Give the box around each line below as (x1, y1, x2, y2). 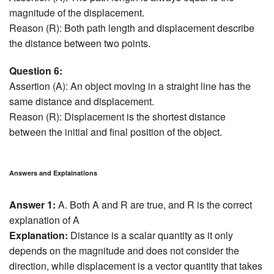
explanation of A (9, 213, 80, 228)
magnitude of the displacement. (9, 5, 144, 20)
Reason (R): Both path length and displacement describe (9, 20, 254, 35)
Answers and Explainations (9, 168, 97, 178)
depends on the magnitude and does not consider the (9, 243, 239, 258)
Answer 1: (9, 198, 56, 212)
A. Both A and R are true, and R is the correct (56, 198, 252, 212)
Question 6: (9, 63, 62, 78)
